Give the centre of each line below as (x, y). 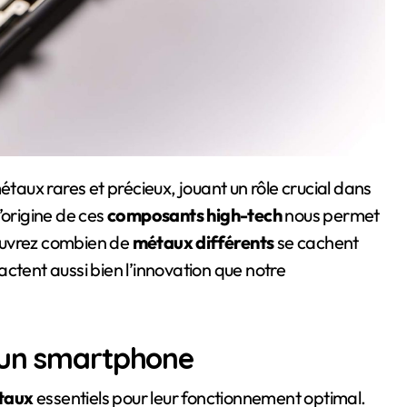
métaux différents (203, 242)
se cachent (316, 242)
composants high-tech (194, 215)
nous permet (331, 215)
